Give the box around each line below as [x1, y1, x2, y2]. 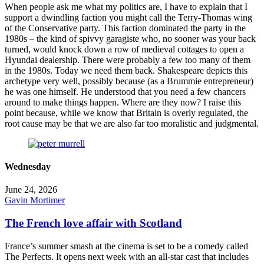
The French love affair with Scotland [5, 217, 182, 230]
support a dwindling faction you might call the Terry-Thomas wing [5, 12, 252, 22]
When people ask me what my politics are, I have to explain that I [5, 1, 247, 12]
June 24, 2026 [5, 184, 57, 195]
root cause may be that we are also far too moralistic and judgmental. [5, 118, 259, 128]
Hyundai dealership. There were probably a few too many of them [5, 54, 250, 65]
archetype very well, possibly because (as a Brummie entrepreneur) [5, 75, 253, 86]
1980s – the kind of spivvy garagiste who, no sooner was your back [5, 33, 256, 44]
